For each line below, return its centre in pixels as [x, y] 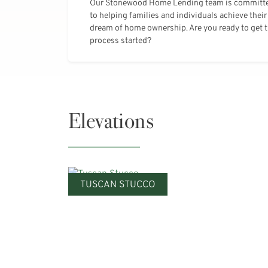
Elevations [111, 120]
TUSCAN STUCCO [118, 185]
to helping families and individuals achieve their [178, 16]
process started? [121, 41]
